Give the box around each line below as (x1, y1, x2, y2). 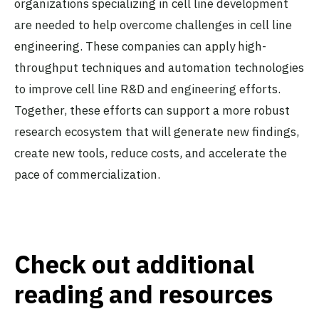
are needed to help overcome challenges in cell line (14, 16, 292, 33)
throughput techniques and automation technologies (14, 59, 304, 75)
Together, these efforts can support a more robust (14, 102, 290, 118)
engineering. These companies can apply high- (14, 38, 266, 54)
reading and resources (14, 278, 279, 311)
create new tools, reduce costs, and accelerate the (14, 145, 287, 161)
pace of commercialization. (14, 166, 160, 182)
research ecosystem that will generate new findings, (14, 123, 299, 140)
